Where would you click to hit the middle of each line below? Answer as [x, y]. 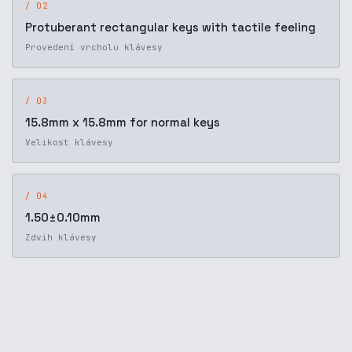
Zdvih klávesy [61, 237]
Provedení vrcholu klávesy [94, 47]
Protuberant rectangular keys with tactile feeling [170, 27]
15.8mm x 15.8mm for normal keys [123, 122]
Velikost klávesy [69, 142]
